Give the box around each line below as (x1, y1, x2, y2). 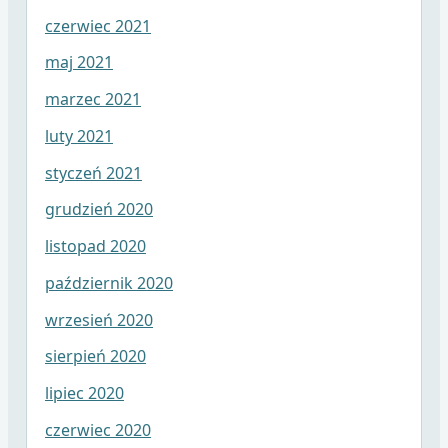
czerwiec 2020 (44, 418, 151, 441)
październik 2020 (44, 271, 173, 294)
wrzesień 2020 (44, 308, 153, 331)
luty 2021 (44, 124, 113, 147)
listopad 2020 (44, 235, 146, 258)
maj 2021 (44, 51, 113, 74)
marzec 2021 (44, 88, 141, 111)
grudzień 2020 (44, 198, 153, 221)
